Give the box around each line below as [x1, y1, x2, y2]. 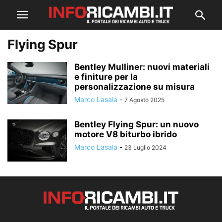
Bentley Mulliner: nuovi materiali [74, 62, 210, 72]
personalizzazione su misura [74, 82, 195, 92]
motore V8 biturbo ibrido [74, 129, 177, 139]
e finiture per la [74, 72, 138, 82]
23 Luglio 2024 [124, 144, 166, 151]
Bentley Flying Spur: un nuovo [74, 119, 199, 129]
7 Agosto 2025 [124, 96, 165, 104]
